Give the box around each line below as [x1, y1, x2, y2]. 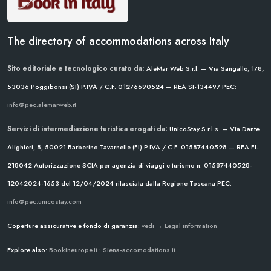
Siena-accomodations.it [103, 245, 175, 255]
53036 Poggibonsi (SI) [7, 82, 79, 92]
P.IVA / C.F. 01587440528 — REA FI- [142, 142, 259, 152]
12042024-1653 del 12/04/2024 [7, 178, 114, 189]
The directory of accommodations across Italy [7, 33, 229, 50]
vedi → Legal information [142, 221, 217, 231]
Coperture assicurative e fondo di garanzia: [7, 221, 142, 231]
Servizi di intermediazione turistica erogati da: [7, 124, 168, 134]
